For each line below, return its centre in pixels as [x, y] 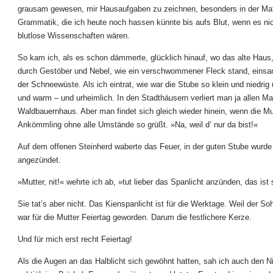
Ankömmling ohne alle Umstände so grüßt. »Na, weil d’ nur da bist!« [138, 125]
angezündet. [39, 160]
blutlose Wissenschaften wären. [74, 36]
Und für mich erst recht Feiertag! [75, 239]
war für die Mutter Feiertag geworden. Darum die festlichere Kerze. [135, 217]
